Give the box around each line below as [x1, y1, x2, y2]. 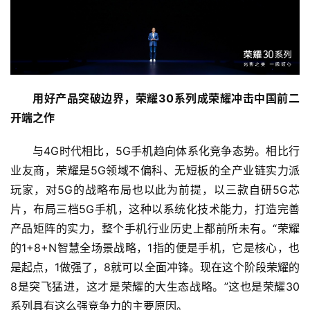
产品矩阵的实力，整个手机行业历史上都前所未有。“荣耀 [10, 221, 300, 235]
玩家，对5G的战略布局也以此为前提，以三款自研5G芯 [10, 182, 300, 197]
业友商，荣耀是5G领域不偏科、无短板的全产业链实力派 [10, 163, 300, 177]
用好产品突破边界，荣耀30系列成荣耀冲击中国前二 [33, 91, 300, 105]
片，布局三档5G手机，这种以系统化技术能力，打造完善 [10, 201, 300, 216]
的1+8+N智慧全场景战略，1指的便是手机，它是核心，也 [10, 240, 300, 255]
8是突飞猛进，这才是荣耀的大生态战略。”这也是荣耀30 [10, 279, 300, 293]
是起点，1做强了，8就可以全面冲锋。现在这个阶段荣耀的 [10, 259, 300, 274]
